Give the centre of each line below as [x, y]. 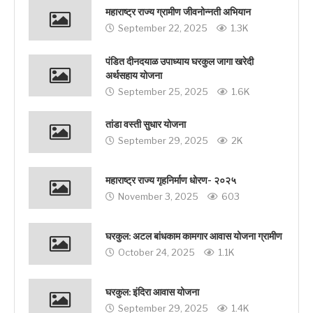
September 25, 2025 [163, 91]
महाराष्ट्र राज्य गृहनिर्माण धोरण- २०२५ [171, 181]
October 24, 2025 [156, 253]
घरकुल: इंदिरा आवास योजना [152, 293]
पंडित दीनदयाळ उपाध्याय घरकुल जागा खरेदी [180, 61]
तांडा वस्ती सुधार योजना [146, 125]
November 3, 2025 [158, 197]
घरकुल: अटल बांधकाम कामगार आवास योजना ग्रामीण [194, 237]
